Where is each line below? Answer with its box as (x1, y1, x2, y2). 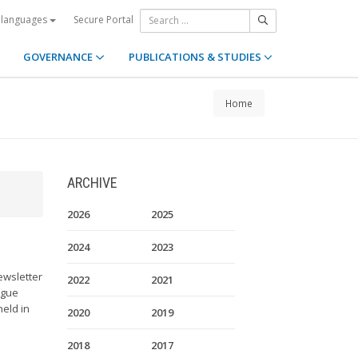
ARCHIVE (66, 174, 117, 191)
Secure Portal (74, 12, 133, 26)
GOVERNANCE (23, 50, 96, 64)
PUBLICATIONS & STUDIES (128, 50, 264, 64)
